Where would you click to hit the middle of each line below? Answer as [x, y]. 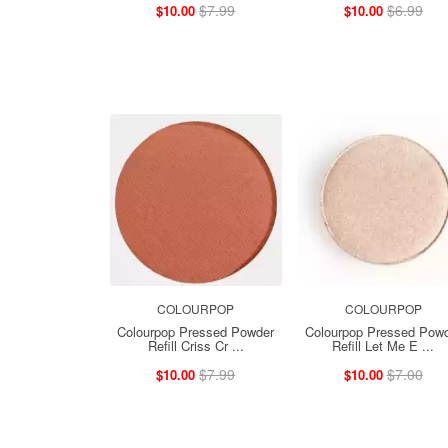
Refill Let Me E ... [383, 345]
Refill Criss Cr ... [195, 345]
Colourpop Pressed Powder [196, 331]
